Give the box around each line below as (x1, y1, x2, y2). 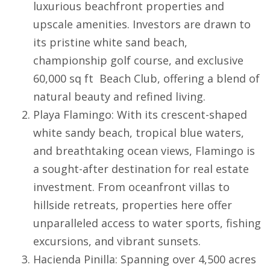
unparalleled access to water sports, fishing (33, 216, 261, 231)
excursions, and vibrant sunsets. (33, 234, 201, 249)
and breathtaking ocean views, (33, 143, 195, 159)
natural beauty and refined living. (33, 89, 206, 104)
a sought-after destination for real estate (33, 162, 249, 177)
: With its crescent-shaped (111, 107, 247, 122)
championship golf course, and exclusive (33, 53, 243, 68)
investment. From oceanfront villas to (33, 180, 230, 195)
